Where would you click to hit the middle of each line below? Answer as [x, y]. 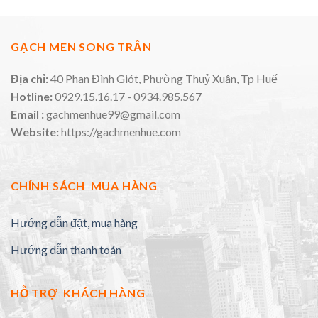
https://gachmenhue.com [121, 132]
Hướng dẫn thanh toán [66, 250]
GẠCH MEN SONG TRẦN [81, 46]
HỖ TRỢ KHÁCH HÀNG [78, 293]
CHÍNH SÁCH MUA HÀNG [84, 186]
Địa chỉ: [29, 79]
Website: [36, 132]
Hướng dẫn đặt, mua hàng [74, 223]
